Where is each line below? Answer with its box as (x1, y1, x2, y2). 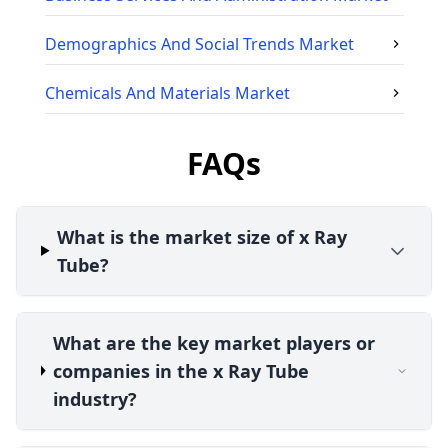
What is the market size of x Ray (57, 224, 348, 249)
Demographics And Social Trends (44, 32, 295, 55)
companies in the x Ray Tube (52, 358, 309, 383)
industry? (52, 386, 137, 411)
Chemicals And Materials (44, 81, 231, 104)
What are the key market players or (52, 330, 375, 355)
